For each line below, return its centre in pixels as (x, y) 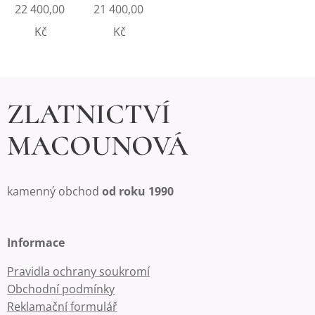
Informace (36, 243)
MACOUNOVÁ (97, 146)
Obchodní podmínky (61, 289)
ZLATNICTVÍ (89, 114)
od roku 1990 (138, 191)
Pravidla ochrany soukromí (78, 271)
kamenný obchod (54, 191)
